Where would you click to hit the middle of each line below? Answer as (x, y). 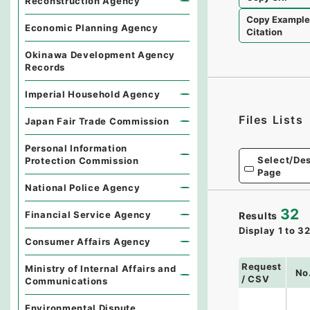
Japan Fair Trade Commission (97, 121)
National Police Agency (83, 188)
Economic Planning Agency (92, 28)
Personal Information (76, 148)
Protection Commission (82, 161)
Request (261, 266)
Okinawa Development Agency (100, 55)
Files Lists (271, 120)
